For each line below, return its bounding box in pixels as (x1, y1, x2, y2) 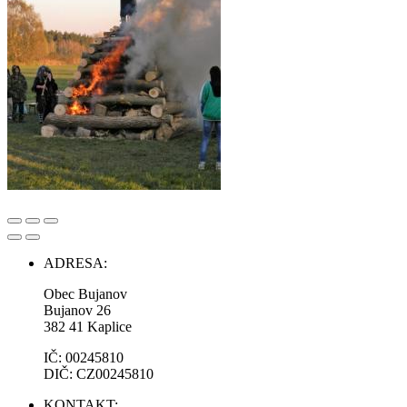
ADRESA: (44, 255, 107, 272)
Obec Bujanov (44, 286, 127, 303)
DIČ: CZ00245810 (44, 366, 154, 382)
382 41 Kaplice (44, 319, 132, 335)
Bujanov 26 (44, 303, 111, 319)
